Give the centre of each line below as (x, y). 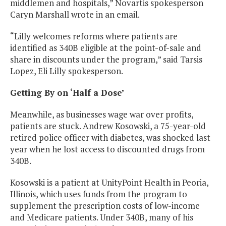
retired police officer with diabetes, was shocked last (110, 138)
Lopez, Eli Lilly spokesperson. (67, 71)
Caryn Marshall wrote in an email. (75, 15)
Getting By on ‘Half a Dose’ (67, 93)
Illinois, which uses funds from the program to (99, 194)
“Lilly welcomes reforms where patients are (94, 36)
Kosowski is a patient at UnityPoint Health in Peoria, (109, 183)
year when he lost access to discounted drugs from (107, 149)
